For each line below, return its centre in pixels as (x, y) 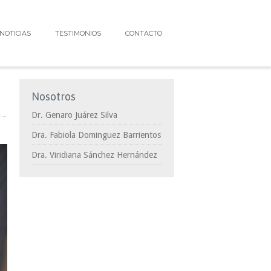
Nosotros (54, 96)
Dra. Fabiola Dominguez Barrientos (96, 135)
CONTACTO (144, 33)
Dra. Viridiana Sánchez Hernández (94, 155)
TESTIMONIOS (78, 33)
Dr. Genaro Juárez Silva (74, 115)
